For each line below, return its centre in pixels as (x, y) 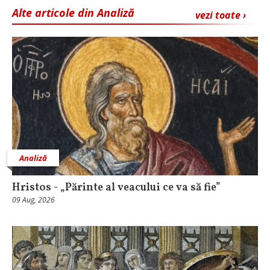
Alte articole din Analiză (73, 13)
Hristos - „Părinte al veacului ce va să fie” (116, 187)
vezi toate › (221, 15)
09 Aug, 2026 (33, 199)
